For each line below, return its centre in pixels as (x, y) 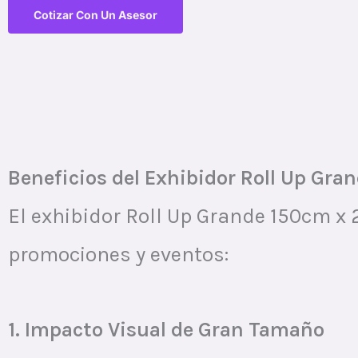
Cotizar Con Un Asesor (95, 15)
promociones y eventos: (118, 255)
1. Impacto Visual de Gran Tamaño (166, 329)
